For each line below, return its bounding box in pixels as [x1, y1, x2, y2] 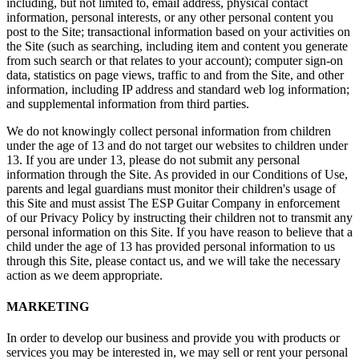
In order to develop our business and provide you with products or [6, 331, 340, 345]
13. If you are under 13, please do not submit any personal [6, 152, 300, 167]
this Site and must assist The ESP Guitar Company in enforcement [6, 196, 340, 210]
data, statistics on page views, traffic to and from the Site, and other [6, 67, 344, 82]
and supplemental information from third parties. [6, 96, 249, 111]
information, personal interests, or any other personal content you [6, 10, 333, 24]
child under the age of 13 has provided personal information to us [6, 239, 335, 253]
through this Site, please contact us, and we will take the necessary [6, 253, 341, 268]
